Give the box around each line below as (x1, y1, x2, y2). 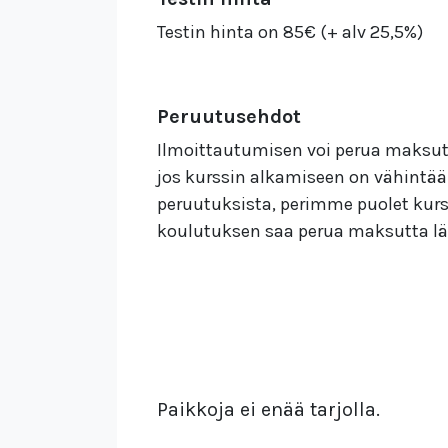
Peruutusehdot (157, 104, 301, 128)
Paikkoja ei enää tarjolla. (157, 397, 380, 421)
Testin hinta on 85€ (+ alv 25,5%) (157, 20, 423, 43)
